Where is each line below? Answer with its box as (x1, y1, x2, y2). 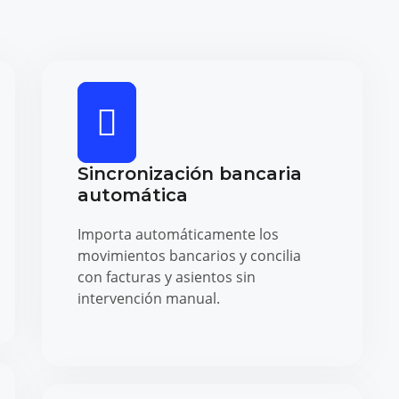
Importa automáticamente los (77, 224, 279, 244)
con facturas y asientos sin (77, 266, 256, 287)
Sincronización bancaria (77, 162, 302, 184)
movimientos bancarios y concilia (77, 245, 301, 265)
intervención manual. (77, 288, 220, 308)
